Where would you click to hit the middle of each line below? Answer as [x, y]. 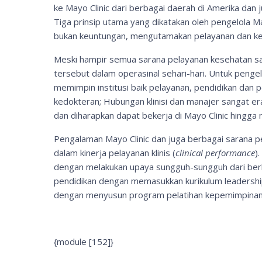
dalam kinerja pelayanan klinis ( [115, 153]
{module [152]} [84, 242]
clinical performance [215, 153]
